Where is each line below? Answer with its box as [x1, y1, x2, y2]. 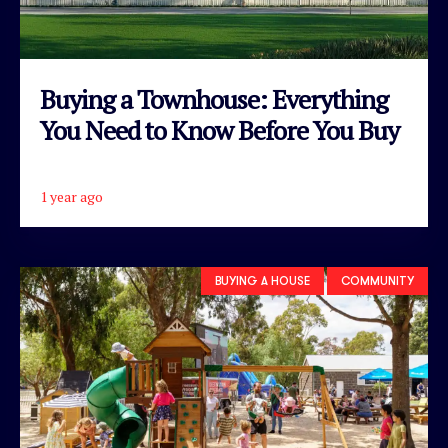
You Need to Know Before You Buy [40, 113, 399, 147]
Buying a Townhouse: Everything [40, 82, 388, 116]
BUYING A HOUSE [215, 275, 310, 287]
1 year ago [40, 187, 103, 206]
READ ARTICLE [166, 194, 282, 212]
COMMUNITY [341, 275, 414, 287]
